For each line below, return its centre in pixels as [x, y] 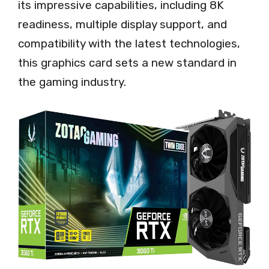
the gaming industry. [72, 82]
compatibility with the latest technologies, [129, 44]
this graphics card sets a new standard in [127, 63]
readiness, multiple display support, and [122, 24]
